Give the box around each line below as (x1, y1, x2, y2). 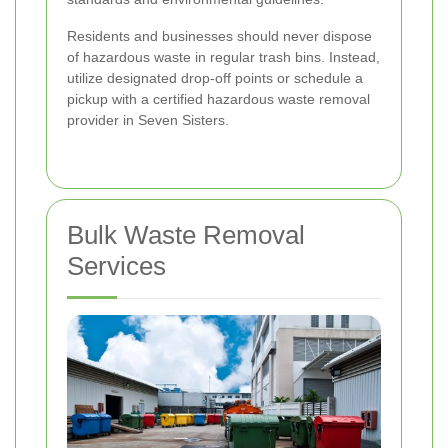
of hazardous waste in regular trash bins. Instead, (67, 48, 380, 65)
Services (67, 250, 166, 281)
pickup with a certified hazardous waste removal (67, 90, 370, 107)
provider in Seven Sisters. (67, 111, 229, 128)
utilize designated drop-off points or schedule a (67, 69, 363, 86)
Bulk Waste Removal (67, 219, 305, 250)
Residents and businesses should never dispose (67, 27, 372, 44)
